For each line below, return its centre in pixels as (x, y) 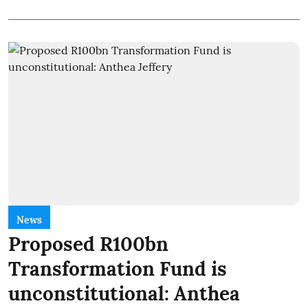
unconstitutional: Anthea (124, 294)
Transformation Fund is (118, 269)
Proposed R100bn (88, 244)
